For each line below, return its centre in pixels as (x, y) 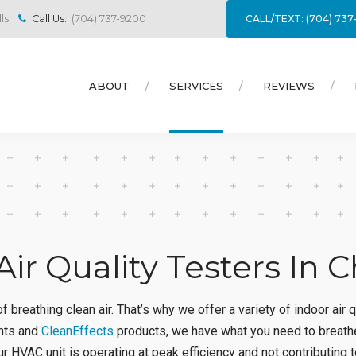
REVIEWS (289, 86)
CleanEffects (77, 331)
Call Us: (49, 19)
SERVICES (196, 86)
